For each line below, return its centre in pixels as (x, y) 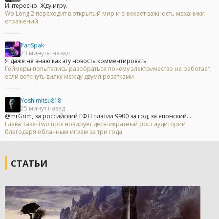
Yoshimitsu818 (41, 101)
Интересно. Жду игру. (36, 6)
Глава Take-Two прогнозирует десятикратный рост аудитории (95, 124)
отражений (22, 22)
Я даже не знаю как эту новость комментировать (76, 61)
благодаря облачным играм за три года (64, 132)
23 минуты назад (45, 53)
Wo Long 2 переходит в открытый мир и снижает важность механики (105, 14)
